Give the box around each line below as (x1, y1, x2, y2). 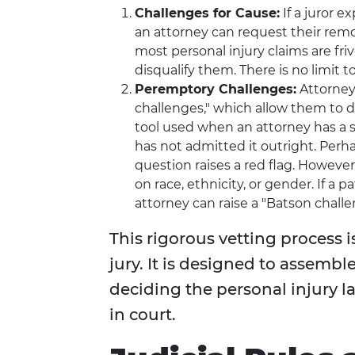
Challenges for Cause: (135, 6, 280, 21)
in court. (109, 305, 176, 325)
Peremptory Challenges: (135, 82, 296, 97)
